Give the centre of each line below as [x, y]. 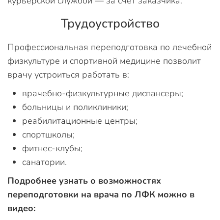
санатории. [44, 162]
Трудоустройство [110, 24]
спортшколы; [48, 135]
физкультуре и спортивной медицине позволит [104, 61]
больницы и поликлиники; [75, 107]
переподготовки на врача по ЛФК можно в [101, 194]
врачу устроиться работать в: [68, 75]
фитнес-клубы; [52, 148]
